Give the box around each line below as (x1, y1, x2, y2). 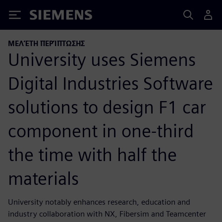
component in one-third (8, 119, 194, 142)
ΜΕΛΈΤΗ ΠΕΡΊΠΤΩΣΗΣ (8, 39, 85, 48)
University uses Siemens (8, 48, 196, 70)
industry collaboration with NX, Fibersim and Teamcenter (8, 209, 206, 219)
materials (8, 167, 79, 189)
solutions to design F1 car (8, 96, 206, 118)
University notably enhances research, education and (8, 197, 190, 207)
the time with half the (8, 143, 177, 166)
